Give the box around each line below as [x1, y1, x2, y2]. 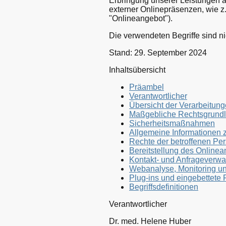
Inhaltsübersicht [109, 65, 165, 74]
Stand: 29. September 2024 [109, 48, 207, 57]
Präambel [129, 82, 164, 91]
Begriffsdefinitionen [129, 182, 198, 191]
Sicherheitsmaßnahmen [129, 119, 215, 128]
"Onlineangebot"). [109, 14, 173, 23]
